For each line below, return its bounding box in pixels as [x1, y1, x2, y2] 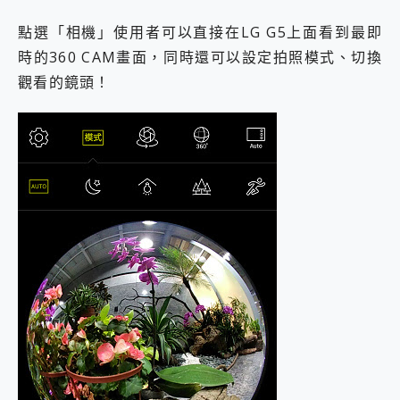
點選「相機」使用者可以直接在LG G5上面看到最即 [18, 21, 382, 42]
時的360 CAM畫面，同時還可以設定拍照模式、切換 [18, 46, 382, 67]
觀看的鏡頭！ [18, 71, 111, 92]
